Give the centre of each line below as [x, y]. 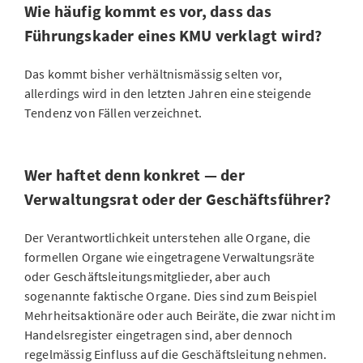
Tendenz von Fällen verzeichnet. [115, 113]
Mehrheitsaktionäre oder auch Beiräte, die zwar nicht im [180, 315]
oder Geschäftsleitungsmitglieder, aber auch [147, 276]
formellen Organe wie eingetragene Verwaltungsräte [169, 257]
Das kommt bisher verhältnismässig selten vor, [154, 74]
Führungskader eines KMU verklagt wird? [173, 35]
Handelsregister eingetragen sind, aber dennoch [159, 335]
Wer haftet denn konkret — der [135, 175]
